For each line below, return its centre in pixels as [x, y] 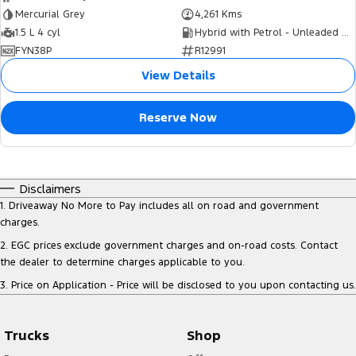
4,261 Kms [218, 15]
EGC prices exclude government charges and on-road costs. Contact [174, 246]
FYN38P [33, 51]
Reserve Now [178, 118]
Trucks [27, 336]
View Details [178, 75]
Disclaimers [50, 189]
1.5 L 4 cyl [38, 33]
